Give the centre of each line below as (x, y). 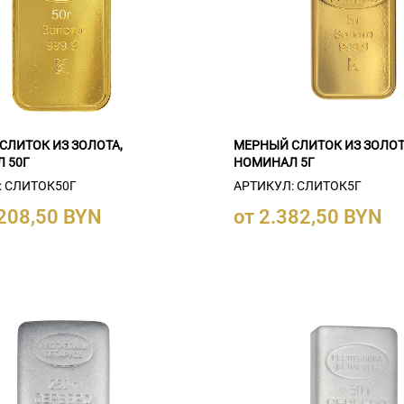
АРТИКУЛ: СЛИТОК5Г (298, 185)
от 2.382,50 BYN (308, 216)
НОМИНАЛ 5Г (275, 162)
